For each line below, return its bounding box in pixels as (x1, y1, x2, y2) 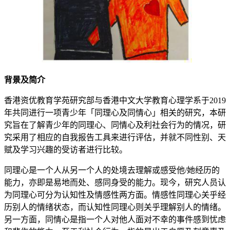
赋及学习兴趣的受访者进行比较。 (4, 145, 127, 155)
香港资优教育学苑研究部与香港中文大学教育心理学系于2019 (4, 96, 226, 105)
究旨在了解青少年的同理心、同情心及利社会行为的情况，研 (4, 121, 226, 130)
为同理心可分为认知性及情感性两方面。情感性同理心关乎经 (4, 190, 226, 200)
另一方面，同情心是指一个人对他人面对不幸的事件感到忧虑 (4, 215, 226, 224)
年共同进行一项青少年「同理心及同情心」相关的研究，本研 (4, 108, 226, 118)
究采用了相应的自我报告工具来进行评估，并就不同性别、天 (4, 133, 226, 142)
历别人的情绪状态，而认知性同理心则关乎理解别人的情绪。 (4, 203, 226, 212)
